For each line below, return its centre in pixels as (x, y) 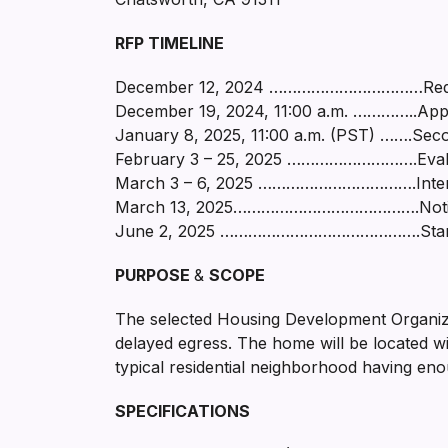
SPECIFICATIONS (182, 411)
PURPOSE (154, 275)
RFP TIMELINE (169, 43)
